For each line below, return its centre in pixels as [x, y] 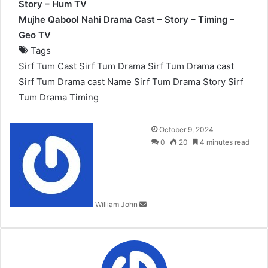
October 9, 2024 [186, 130]
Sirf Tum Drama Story [180, 82]
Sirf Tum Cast [48, 66]
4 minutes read [224, 142]
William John [116, 205]
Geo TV [35, 35]
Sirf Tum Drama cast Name [75, 82]
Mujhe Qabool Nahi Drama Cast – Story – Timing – [127, 20]
